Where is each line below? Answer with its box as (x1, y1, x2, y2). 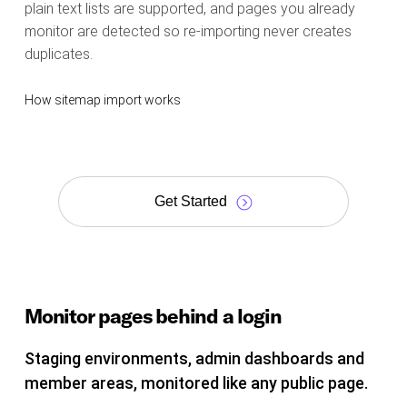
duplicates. (25, 45, 93, 64)
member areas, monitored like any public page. (25, 373, 368, 393)
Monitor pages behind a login (25, 303, 282, 330)
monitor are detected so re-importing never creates (25, 23, 352, 41)
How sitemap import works (25, 93, 181, 108)
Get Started (154, 194, 227, 210)
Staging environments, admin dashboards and (25, 349, 364, 369)
